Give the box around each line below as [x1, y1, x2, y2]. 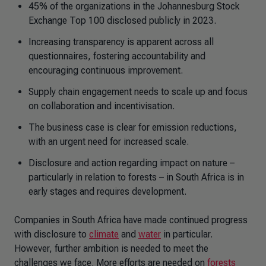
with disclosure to [14, 228, 89, 240]
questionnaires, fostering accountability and [28, 50, 205, 62]
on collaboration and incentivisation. [28, 100, 175, 112]
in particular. [161, 228, 213, 240]
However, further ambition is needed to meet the [14, 242, 208, 254]
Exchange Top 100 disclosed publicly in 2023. [28, 14, 216, 26]
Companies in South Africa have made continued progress [14, 214, 248, 226]
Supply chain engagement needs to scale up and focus [28, 85, 248, 97]
